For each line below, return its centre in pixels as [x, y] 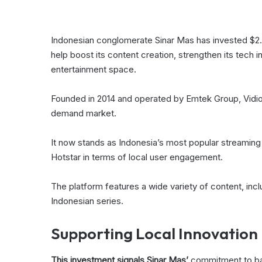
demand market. [84, 113]
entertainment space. [94, 70]
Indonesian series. [87, 201]
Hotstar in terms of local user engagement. [137, 157]
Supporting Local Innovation [154, 234]
